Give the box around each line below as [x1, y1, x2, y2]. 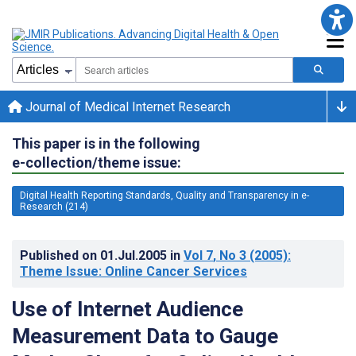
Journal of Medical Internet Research [22, 99, 230, 114]
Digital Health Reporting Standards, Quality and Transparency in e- [20, 189, 309, 201]
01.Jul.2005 [100, 247, 170, 263]
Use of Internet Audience [12, 296, 243, 321]
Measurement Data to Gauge [12, 323, 278, 348]
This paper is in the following [12, 134, 200, 152]
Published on [20, 247, 100, 263]
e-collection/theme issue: [12, 153, 181, 171]
